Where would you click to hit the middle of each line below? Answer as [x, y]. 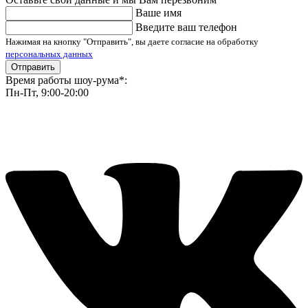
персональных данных [49, 54]
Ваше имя [158, 12]
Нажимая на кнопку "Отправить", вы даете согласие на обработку [132, 41]
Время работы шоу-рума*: [66, 80]
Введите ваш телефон [186, 27]
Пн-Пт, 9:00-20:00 [47, 92]
